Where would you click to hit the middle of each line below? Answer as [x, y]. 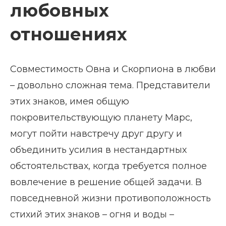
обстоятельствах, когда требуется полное [108, 166]
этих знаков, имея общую [70, 101]
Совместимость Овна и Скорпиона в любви [113, 69]
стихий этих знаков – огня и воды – [92, 214]
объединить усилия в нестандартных [98, 150]
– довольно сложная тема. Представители [110, 85]
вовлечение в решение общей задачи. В [106, 182]
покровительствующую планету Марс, [101, 118]
